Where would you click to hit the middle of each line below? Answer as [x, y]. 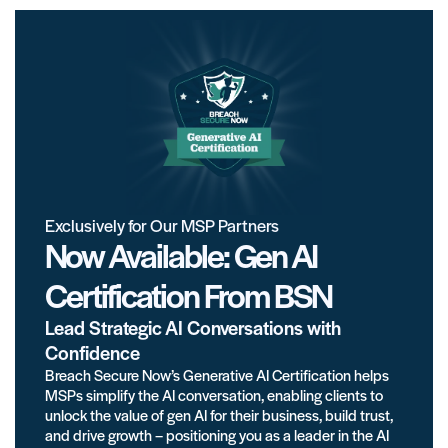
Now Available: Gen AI [181, 255]
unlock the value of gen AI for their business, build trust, [219, 415]
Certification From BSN [188, 295]
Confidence [92, 353]
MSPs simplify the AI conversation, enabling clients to [214, 395]
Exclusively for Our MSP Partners [162, 225]
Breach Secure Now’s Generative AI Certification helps [217, 375]
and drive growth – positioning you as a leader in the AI [217, 435]
